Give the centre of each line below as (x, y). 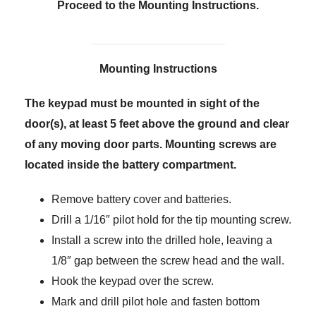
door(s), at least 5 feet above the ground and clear (157, 124)
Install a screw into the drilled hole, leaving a (162, 240)
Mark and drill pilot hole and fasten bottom (155, 302)
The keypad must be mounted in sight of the (142, 103)
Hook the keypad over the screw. (132, 281)
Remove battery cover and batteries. (141, 199)
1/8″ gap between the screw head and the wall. (168, 261)
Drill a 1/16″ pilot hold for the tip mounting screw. (171, 220)
